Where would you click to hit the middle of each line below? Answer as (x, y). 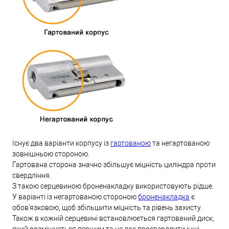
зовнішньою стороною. (51, 154)
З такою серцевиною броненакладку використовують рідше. (113, 186)
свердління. (32, 175)
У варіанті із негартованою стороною (75, 197)
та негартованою (180, 143)
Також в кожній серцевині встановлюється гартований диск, (113, 218)
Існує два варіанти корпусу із (61, 143)
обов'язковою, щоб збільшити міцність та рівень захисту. (107, 207)
